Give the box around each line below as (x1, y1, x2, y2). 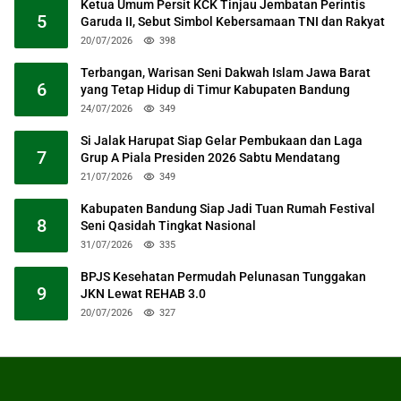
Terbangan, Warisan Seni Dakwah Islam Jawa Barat (81, 65, 371, 81)
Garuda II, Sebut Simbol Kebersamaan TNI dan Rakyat (81, 14, 385, 30)
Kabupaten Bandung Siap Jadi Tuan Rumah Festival (81, 201, 375, 217)
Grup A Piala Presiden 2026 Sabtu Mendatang (81, 150, 340, 166)
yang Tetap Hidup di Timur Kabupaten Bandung (81, 82, 350, 98)
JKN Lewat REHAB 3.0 (81, 286, 206, 302)
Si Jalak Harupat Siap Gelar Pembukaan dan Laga (81, 133, 363, 149)
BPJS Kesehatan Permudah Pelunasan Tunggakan (81, 269, 366, 285)
